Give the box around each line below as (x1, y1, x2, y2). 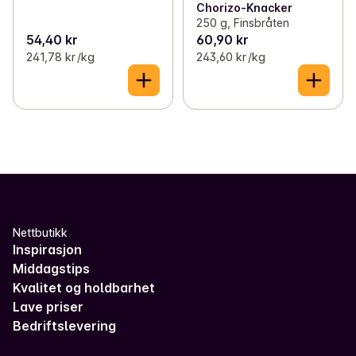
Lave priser (13, 298, 83, 315)
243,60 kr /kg (195, 49, 265, 64)
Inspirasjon (13, 241, 82, 257)
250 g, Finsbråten (195, 15, 289, 29)
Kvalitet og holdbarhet (13, 279, 155, 296)
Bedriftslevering (13, 317, 116, 334)
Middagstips (13, 260, 90, 277)
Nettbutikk (13, 225, 68, 239)
